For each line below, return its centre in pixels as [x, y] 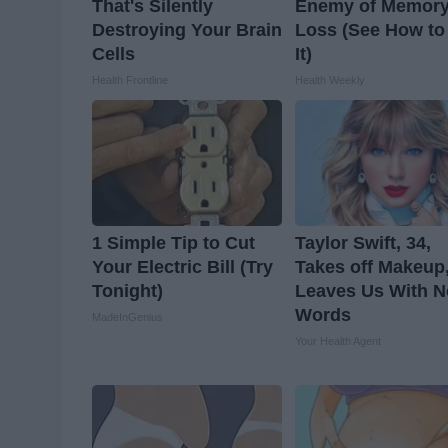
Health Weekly [330, 80]
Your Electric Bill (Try [182, 267]
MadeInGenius [127, 317]
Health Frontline [130, 80]
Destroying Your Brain [187, 30]
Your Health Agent [338, 341]
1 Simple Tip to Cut [173, 243]
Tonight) [127, 291]
